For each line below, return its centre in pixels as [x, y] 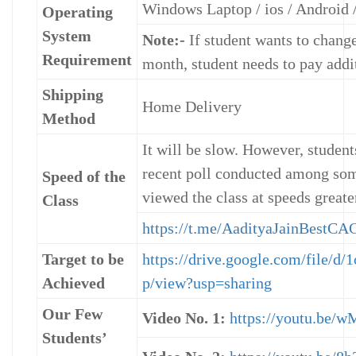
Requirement [87, 60]
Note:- [164, 40]
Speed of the [84, 177]
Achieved [74, 283]
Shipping [73, 95]
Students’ [74, 338]
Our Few [72, 314]
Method [69, 119]
